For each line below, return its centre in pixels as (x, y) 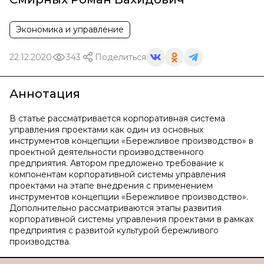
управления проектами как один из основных (106, 130)
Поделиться (121, 57)
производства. (40, 242)
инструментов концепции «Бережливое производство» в (131, 141)
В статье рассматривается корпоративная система (117, 118)
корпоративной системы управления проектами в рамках (131, 219)
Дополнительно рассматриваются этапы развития (115, 208)
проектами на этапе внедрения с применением (111, 186)
